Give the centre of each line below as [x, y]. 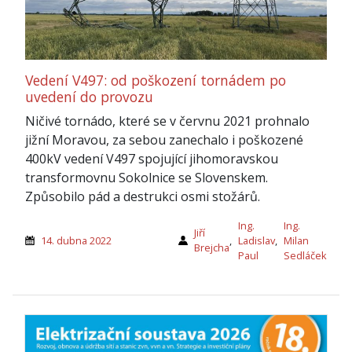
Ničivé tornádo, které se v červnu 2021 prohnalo [167, 121]
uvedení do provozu [89, 96]
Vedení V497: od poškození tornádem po [156, 80]
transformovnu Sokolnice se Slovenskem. [147, 177]
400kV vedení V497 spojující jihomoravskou [152, 158]
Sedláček [305, 255]
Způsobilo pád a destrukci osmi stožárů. [143, 196]
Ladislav [257, 240]
